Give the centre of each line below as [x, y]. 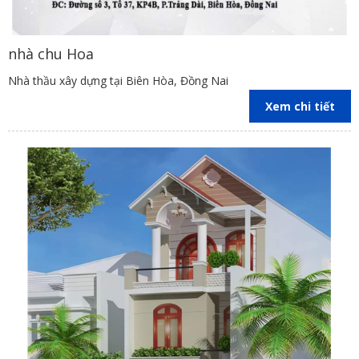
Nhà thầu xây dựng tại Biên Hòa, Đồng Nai [118, 81]
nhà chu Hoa [51, 54]
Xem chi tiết [300, 107]
